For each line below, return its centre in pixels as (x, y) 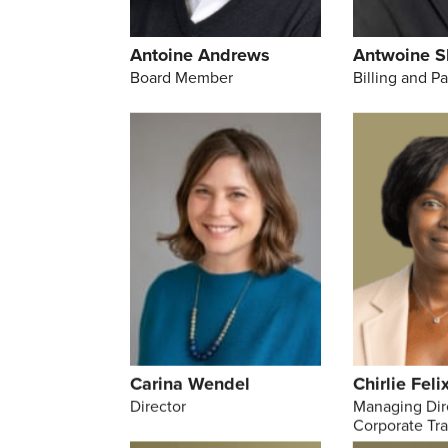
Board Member (181, 78)
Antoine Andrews (200, 55)
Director (158, 407)
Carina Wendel (190, 384)
